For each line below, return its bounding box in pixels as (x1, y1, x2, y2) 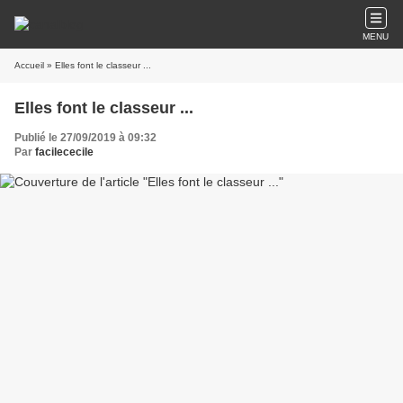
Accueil (14, 60, 44, 70)
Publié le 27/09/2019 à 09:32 (14, 131, 157, 144)
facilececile (35, 146, 94, 158)
